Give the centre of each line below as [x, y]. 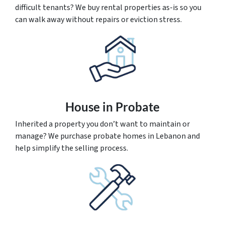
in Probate [130, 107]
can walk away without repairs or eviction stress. [98, 20]
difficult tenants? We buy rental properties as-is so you [108, 8]
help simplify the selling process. [72, 148]
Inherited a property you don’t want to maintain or [102, 124]
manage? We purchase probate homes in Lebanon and [107, 136]
